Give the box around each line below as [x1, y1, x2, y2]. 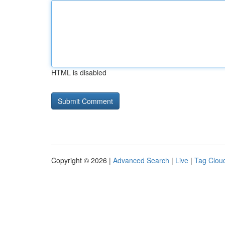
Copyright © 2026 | [51, 155, 113, 165]
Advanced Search [113, 155, 169, 165]
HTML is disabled [51, 67, 106, 77]
